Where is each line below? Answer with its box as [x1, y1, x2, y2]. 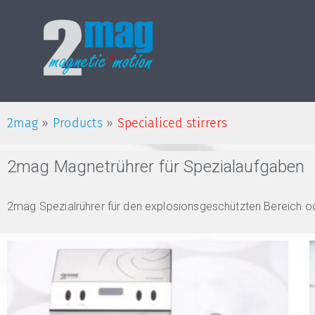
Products [52, 115, 103, 131]
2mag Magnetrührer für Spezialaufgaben [7, 156, 305, 176]
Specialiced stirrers [117, 115, 228, 131]
